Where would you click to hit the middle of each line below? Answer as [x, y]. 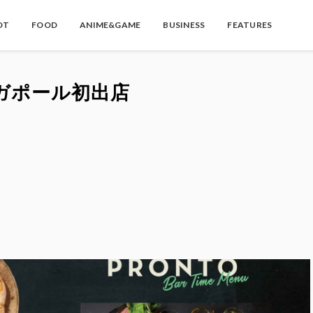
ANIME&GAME [110, 25]
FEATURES [250, 25]
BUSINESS [184, 25]
